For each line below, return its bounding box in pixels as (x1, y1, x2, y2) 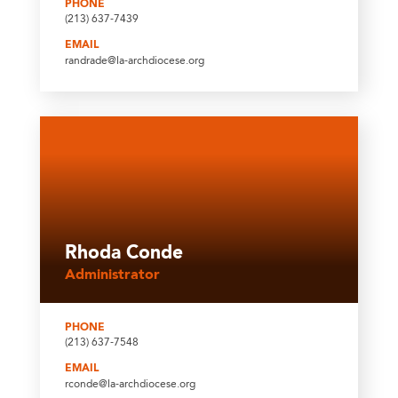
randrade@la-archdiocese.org (64, 55, 204, 67)
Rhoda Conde (64, 244, 183, 264)
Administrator (64, 267, 160, 283)
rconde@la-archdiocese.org (64, 378, 195, 390)
